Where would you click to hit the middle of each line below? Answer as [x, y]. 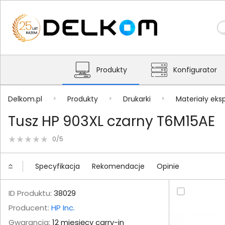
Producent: [30, 208]
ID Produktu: [30, 193]
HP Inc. [63, 208]
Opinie [168, 166]
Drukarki [137, 99]
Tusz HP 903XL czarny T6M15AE [111, 121]
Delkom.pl [25, 99]
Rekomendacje [118, 166]
